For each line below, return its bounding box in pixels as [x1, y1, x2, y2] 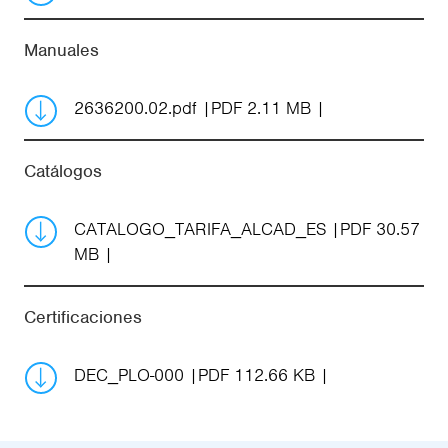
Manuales [24, 38, 99, 61]
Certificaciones [24, 305, 142, 328]
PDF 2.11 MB [211, 96, 311, 119]
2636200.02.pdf [74, 96, 202, 119]
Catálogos [24, 159, 102, 182]
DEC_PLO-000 [74, 363, 189, 386]
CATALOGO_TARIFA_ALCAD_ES [74, 217, 331, 240]
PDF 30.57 [340, 217, 420, 240]
